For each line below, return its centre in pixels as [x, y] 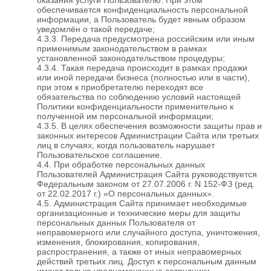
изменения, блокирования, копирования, [118, 242]
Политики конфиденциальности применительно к [135, 106]
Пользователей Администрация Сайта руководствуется [147, 174]
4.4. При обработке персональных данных [121, 164]
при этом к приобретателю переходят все [120, 87]
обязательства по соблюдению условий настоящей [139, 96]
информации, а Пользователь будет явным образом [141, 19]
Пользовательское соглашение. [100, 155]
